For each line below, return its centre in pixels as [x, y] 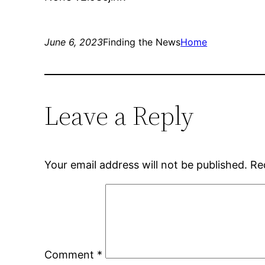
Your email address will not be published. [146, 165]
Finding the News [142, 42]
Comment [71, 255]
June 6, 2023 [74, 42]
